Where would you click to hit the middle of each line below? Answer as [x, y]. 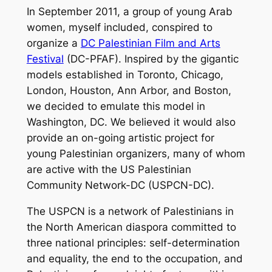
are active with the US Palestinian [109, 170]
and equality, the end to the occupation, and [134, 259]
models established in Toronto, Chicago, [125, 75]
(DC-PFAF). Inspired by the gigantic [151, 59]
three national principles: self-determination [133, 243]
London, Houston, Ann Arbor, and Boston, [129, 91]
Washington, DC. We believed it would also [131, 122]
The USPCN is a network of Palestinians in [130, 212]
